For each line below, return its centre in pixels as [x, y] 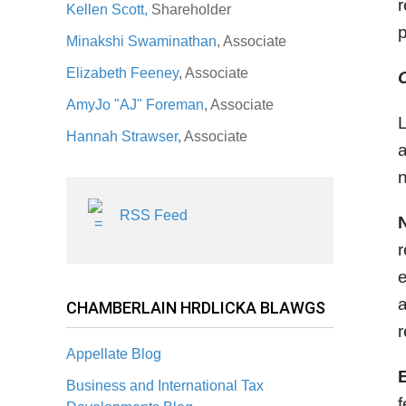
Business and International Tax [165, 386]
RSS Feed [154, 216]
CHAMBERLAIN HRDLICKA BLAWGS [196, 308]
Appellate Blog [114, 354]
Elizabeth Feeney [122, 73]
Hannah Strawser [122, 136]
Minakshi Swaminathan [141, 41]
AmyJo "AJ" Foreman [135, 105]
